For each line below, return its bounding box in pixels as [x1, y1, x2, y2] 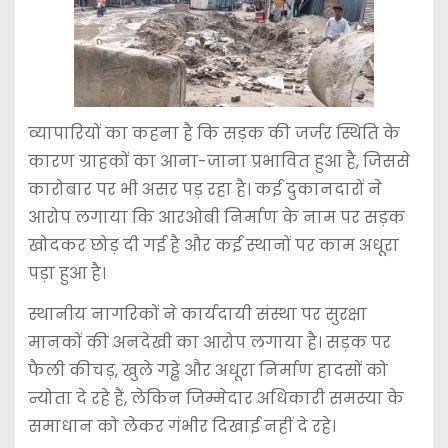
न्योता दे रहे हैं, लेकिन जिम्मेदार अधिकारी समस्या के [27, 386, 404, 410]
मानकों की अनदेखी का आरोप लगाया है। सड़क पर [27, 330, 391, 354]
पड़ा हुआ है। [27, 261, 106, 285]
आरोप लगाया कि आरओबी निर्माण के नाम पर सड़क [27, 205, 405, 229]
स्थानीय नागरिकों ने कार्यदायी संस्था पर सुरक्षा [27, 302, 367, 326]
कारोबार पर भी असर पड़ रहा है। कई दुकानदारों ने [27, 177, 382, 201]
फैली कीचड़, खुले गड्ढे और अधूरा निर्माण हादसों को [27, 358, 388, 382]
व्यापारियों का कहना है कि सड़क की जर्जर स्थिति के [27, 121, 400, 145]
